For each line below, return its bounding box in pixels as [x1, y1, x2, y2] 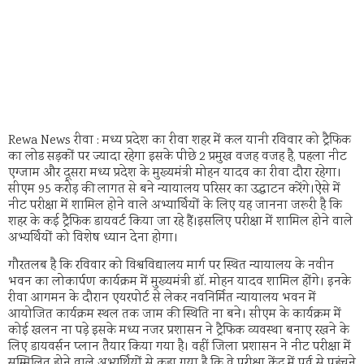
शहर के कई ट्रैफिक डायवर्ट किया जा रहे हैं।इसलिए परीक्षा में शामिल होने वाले [8, 213, 353, 232]
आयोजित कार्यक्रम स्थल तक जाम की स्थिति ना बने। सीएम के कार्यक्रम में [8, 305, 341, 325]
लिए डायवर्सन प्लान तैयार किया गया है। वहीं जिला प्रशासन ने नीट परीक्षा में [8, 338, 351, 357]
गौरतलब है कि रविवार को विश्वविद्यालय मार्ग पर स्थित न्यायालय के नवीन [8, 257, 334, 276]
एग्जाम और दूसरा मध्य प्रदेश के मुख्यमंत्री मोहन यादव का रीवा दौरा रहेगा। [8, 164, 341, 183]
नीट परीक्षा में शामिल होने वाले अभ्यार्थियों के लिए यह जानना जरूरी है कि [8, 197, 342, 215]
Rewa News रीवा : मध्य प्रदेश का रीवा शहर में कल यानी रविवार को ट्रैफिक [8, 132, 351, 150]
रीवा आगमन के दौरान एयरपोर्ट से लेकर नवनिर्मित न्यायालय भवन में [8, 289, 316, 309]
